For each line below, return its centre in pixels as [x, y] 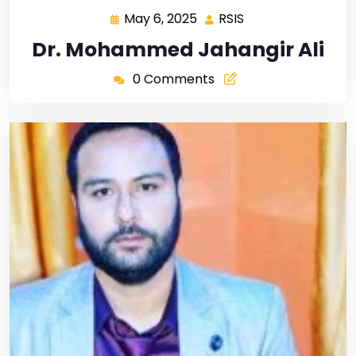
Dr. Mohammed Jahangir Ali [178, 50]
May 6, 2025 [161, 19]
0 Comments [173, 79]
